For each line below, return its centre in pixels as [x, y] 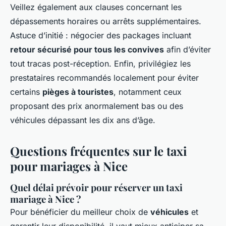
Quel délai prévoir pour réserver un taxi [96, 188]
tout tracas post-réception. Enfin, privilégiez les [100, 64]
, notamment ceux [148, 92]
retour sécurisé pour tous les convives [87, 50]
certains [26, 92]
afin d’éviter [187, 50]
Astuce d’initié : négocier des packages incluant [101, 36]
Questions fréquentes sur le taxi [99, 151]
